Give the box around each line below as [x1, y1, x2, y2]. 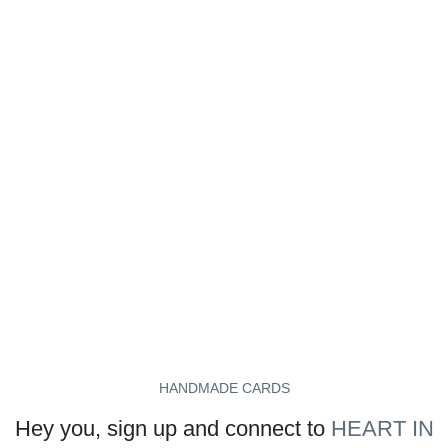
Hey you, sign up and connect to [14, 415, 331, 441]
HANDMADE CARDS [158, 379, 290, 396]
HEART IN [330, 415, 434, 441]
